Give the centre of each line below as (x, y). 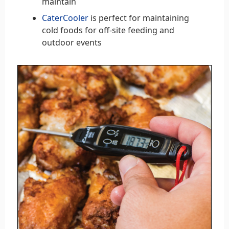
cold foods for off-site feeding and (108, 30)
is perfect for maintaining (139, 18)
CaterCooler (65, 18)
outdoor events (72, 42)
